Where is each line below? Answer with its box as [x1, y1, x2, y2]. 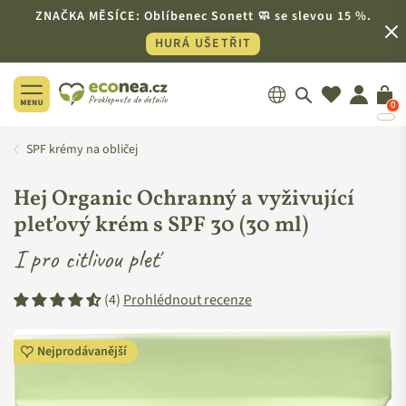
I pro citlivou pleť [14, 243, 159, 275]
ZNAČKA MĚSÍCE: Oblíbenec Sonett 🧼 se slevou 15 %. [34, 7, 372, 25]
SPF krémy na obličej [26, 140, 138, 159]
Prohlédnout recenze [123, 290, 252, 310]
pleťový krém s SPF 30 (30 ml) [14, 210, 308, 241]
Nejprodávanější [37, 343, 127, 361]
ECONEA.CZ [58, 111, 159, 140]
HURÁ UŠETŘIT [154, 34, 252, 53]
